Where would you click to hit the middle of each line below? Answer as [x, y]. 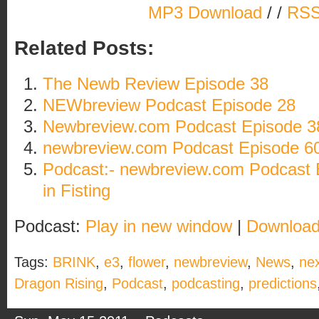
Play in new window [159, 226]
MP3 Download [205, 12]
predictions [283, 283]
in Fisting [77, 190]
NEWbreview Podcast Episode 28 [169, 105]
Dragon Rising [59, 283]
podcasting [206, 283]
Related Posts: [84, 48]
